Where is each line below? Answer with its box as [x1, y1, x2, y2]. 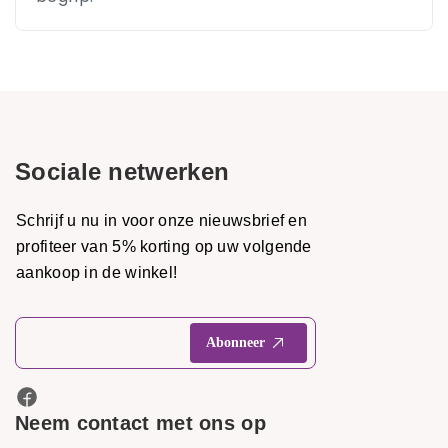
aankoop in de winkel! [16, 264, 178, 281]
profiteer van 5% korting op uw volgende [16, 238, 312, 255]
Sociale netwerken [15, 158, 230, 185]
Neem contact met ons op [15, 412, 266, 434]
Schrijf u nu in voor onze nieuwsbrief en [16, 212, 308, 229]
